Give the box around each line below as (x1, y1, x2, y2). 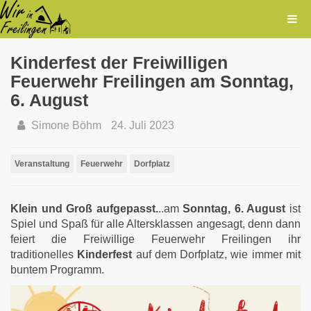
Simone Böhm (31, 119, 101, 131)
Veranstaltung (15, 159, 69, 169)
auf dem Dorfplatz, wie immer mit (132, 249, 301, 260)
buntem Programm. (10, 264, 104, 276)
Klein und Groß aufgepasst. (10, 203, 158, 215)
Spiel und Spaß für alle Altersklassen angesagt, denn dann (10, 218, 301, 230)
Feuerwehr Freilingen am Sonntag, (10, 72, 294, 91)
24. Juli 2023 (111, 119, 174, 131)
